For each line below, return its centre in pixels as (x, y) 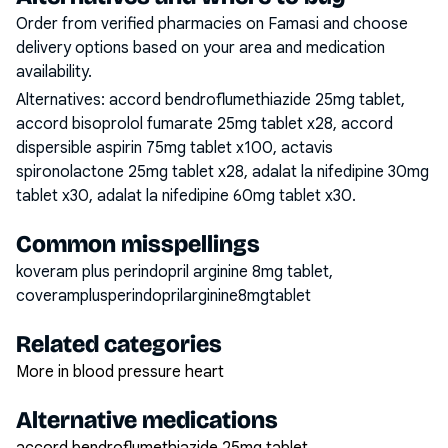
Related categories (119, 344)
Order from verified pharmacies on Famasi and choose (212, 24)
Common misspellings (138, 244)
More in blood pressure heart (120, 372)
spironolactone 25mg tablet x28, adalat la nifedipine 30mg (222, 172)
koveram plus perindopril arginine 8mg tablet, (174, 272)
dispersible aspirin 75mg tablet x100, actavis (174, 148)
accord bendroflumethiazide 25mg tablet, (257, 100)
